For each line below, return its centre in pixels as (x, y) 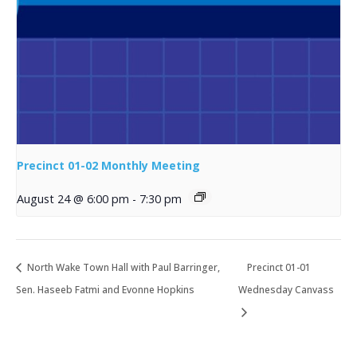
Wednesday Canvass (286, 290)
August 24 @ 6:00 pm (73, 198)
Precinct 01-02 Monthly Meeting (108, 165)
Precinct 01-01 (279, 267)
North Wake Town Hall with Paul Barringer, (122, 267)
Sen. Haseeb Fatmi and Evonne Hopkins (105, 290)
